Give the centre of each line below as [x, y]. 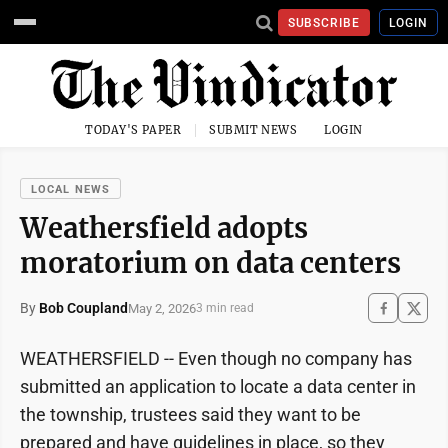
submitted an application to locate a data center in [218, 386]
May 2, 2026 [162, 308]
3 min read [225, 308]
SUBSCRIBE [324, 22]
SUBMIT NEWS [253, 130]
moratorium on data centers [210, 263]
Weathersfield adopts [164, 228]
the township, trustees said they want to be [190, 414]
